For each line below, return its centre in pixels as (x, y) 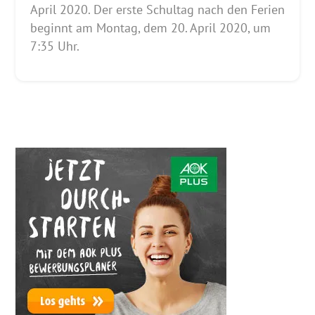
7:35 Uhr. (54, 46)
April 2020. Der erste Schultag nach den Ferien (157, 10)
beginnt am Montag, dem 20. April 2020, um (150, 28)
